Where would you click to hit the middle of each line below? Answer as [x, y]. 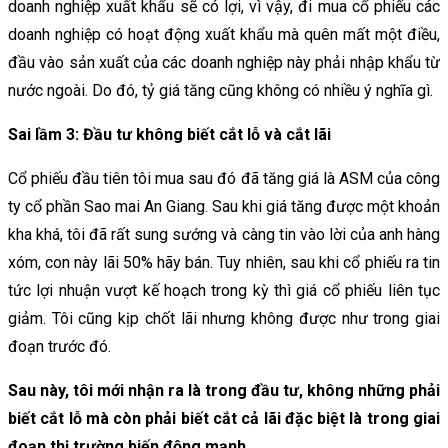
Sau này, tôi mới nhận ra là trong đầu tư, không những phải [224, 390]
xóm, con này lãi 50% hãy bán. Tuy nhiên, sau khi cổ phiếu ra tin [224, 262]
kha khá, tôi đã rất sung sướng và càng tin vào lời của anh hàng [224, 234]
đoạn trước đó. [59, 346]
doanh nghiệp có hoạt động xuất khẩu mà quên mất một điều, [224, 34]
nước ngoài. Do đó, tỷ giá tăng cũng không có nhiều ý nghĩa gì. [220, 90]
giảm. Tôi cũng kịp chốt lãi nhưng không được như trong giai [224, 318]
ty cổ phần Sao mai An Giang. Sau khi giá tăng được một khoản [224, 206]
